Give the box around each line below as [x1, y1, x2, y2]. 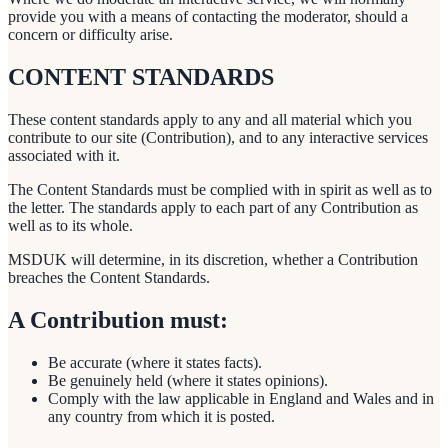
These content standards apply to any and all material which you [8, 111, 412, 129]
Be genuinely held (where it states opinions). [48, 371, 328, 389]
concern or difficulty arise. [8, 26, 173, 44]
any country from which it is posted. [48, 407, 275, 425]
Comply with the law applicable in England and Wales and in [48, 389, 434, 407]
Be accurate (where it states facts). [48, 353, 262, 371]
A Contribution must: [8, 307, 228, 334]
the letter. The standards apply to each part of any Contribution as [8, 199, 418, 217]
